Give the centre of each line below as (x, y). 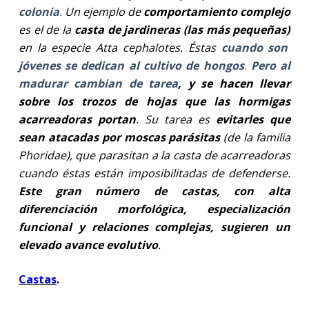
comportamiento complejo (217, 11)
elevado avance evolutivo (88, 245)
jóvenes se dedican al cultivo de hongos (131, 65)
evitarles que (253, 119)
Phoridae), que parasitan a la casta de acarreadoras (154, 155)
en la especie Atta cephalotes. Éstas (120, 47)
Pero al (271, 65)
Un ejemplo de (103, 11)
